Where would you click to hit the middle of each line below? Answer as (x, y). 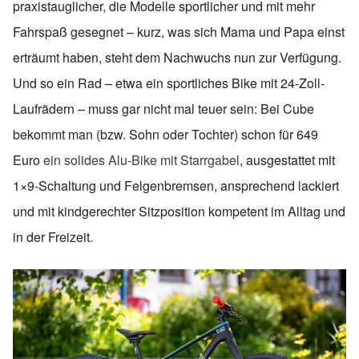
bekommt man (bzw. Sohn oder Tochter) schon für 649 (165, 135)
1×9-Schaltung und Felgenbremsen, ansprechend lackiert (176, 186)
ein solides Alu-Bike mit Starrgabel (141, 160)
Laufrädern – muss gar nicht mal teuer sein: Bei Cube (163, 109)
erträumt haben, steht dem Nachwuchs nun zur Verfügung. (177, 58)
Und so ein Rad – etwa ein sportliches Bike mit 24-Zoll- (169, 83)
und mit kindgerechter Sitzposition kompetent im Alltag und (179, 212)
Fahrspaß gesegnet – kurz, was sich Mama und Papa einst (179, 32)
